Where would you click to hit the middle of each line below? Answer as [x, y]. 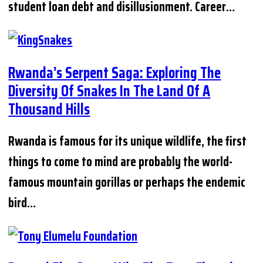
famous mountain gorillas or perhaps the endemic [127, 182]
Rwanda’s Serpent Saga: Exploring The [115, 72]
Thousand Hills [49, 109]
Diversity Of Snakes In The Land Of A [109, 90]
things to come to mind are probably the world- [121, 161]
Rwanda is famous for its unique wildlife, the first [128, 141]
